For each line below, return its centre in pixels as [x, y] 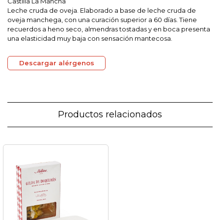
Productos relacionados [110, 114]
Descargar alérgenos [56, 63]
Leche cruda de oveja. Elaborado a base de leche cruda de [102, 10]
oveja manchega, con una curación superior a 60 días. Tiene [102, 20]
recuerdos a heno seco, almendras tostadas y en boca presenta [109, 29]
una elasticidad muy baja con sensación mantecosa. [90, 38]
